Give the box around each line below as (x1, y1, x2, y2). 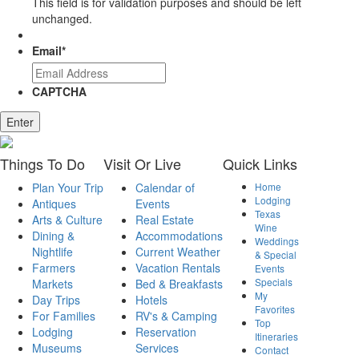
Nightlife (32, 244, 73, 260)
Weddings (255, 234, 299, 248)
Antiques (32, 196, 76, 212)
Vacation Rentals (135, 260, 220, 276)
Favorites (255, 302, 295, 317)
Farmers (32, 260, 75, 276)
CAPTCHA (32, 83, 87, 99)
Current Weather (135, 244, 220, 260)
